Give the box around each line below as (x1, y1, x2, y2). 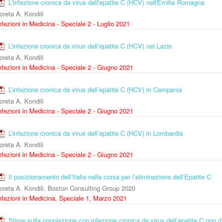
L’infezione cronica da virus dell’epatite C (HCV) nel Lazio (8, 41, 172, 51)
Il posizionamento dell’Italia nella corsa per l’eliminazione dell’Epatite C (8, 172, 211, 182)
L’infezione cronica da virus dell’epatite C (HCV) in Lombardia (8, 128, 183, 138)
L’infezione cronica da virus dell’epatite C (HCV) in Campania (8, 85, 182, 95)
